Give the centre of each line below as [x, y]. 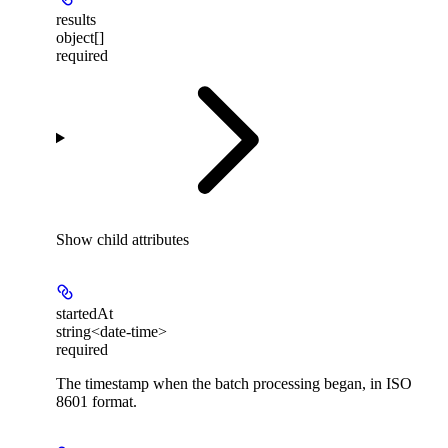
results [76, 19]
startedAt [84, 313]
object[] [80, 37]
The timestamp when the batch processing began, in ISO [234, 383]
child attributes [143, 239]
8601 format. [96, 401]
